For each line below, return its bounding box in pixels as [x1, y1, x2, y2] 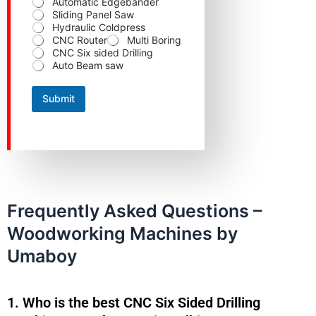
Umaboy [7, 245, 77, 267]
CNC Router [52, 33, 107, 46]
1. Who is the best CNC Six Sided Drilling [7, 294, 260, 312]
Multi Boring [127, 33, 181, 46]
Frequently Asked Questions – [7, 200, 262, 221]
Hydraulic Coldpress [52, 20, 145, 33]
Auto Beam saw [52, 59, 123, 71]
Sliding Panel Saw [52, 8, 134, 20]
